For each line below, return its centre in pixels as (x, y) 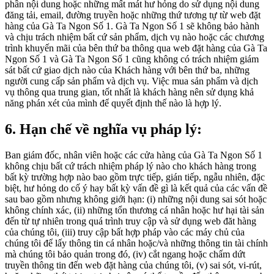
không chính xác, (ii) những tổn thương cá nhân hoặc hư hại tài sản (135, 210)
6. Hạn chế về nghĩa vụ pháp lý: (103, 129)
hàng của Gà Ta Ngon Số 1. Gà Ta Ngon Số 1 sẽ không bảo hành (132, 26)
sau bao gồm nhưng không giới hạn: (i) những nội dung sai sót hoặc (136, 199)
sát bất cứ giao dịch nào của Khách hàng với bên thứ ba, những (127, 70)
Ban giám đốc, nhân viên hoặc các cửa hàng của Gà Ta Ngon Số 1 (134, 155)
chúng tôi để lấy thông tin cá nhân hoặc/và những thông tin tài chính (136, 243)
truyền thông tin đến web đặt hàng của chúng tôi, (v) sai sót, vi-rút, (133, 265)
